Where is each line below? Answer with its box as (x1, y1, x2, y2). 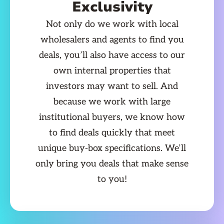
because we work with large (53, 96, 170, 107)
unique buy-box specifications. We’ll (38, 143, 186, 153)
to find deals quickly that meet (49, 127, 175, 138)
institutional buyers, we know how (39, 112, 185, 122)
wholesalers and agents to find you (40, 34, 184, 45)
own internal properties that (53, 65, 171, 76)
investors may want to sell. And (46, 81, 178, 91)
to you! (97, 174, 127, 184)
